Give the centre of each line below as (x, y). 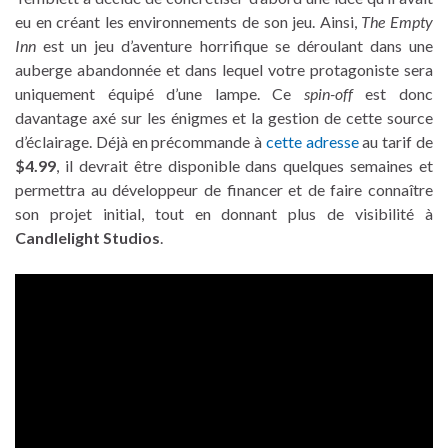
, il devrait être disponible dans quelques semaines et (244, 165)
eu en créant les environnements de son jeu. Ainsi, (188, 21)
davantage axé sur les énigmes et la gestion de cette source (224, 117)
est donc (393, 93)
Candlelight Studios (87, 237)
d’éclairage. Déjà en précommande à (140, 141)
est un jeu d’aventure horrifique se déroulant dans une (234, 45)
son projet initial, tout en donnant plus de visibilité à (224, 213)
